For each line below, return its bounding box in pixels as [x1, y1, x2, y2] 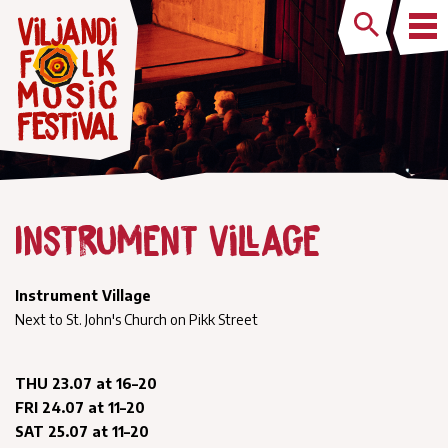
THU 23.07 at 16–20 [15, 375, 157, 392]
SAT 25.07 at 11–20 [15, 423, 149, 440]
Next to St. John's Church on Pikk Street [15, 311, 258, 328]
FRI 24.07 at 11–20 [15, 399, 145, 416]
